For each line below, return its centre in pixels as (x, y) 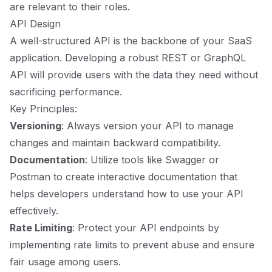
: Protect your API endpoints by (146, 228)
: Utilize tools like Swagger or (152, 160)
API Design (35, 24)
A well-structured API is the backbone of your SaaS (131, 41)
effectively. (34, 211)
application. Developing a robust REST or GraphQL (128, 58)
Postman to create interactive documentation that (124, 177)
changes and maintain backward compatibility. (115, 143)
